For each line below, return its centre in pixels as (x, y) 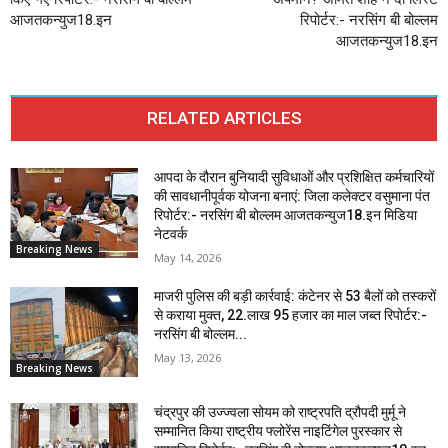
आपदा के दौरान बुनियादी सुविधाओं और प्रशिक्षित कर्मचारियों (294, 177)
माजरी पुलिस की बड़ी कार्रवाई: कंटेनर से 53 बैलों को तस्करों (295, 296)
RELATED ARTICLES (224, 118)
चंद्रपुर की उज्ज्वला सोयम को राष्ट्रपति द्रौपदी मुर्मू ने (280, 412)
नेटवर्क (171, 234)
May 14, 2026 (188, 258)
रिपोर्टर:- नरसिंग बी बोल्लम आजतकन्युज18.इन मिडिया (286, 215)
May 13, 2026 (188, 358)
